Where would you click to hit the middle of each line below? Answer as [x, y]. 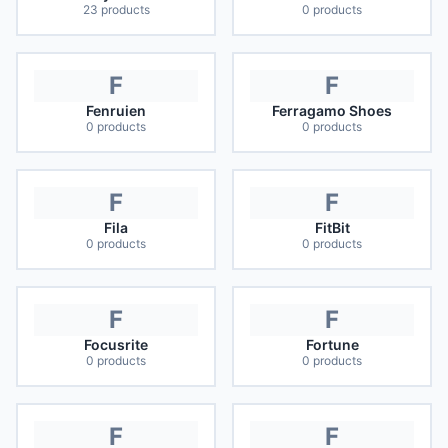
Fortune [332, 344]
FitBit [332, 227]
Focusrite [116, 344]
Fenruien [116, 110]
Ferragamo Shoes [332, 110]
